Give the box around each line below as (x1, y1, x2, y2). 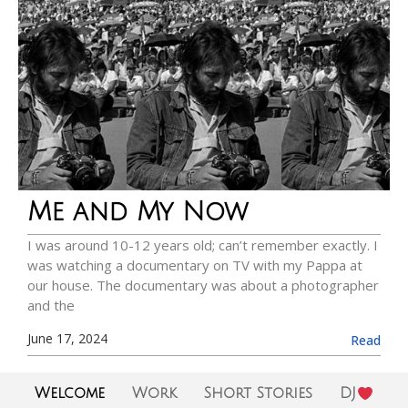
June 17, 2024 (27, 329, 107, 347)
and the (27, 296, 75, 315)
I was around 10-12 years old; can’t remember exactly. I (27, 236, 378, 255)
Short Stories (204, 385, 313, 402)
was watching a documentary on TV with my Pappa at (27, 256, 362, 275)
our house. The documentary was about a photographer (27, 276, 379, 295)
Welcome (35, 385, 106, 402)
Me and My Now (27, 199, 248, 227)
